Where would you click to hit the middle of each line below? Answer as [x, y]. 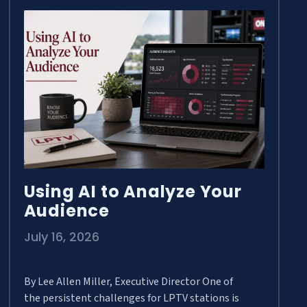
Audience [66, 211]
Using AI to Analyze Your [133, 192]
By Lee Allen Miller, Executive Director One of [128, 282]
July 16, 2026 [61, 237]
